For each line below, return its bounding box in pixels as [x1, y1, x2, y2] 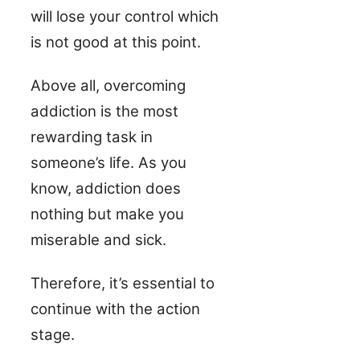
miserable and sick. [31, 230, 166, 249]
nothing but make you [31, 204, 184, 223]
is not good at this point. [31, 32, 201, 51]
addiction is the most [31, 101, 178, 121]
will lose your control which [31, 6, 219, 26]
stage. [31, 325, 75, 344]
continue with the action [31, 299, 200, 318]
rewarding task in [31, 127, 153, 146]
